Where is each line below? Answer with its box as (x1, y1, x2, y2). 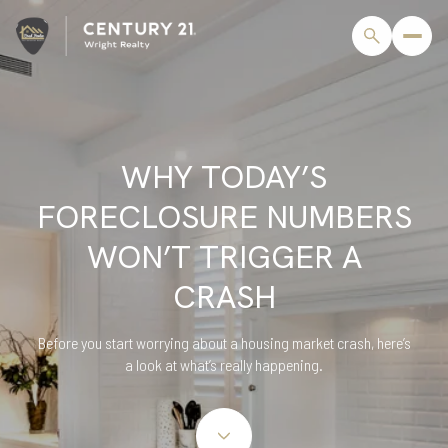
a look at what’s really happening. (125, 355, 323, 375)
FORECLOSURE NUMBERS (36, 196, 412, 239)
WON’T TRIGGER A (86, 236, 362, 279)
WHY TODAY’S (121, 156, 327, 199)
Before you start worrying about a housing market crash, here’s (37, 333, 411, 353)
